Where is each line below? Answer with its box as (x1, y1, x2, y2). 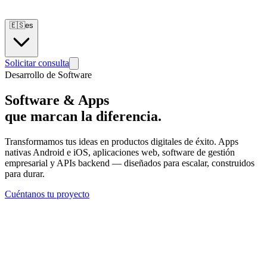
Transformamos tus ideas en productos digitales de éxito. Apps (5, 136, 238, 147)
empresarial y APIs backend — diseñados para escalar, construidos (5, 157, 254, 168)
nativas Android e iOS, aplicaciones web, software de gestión (5, 147, 235, 157)
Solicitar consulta (5, 58, 69, 68)
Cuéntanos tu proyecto (5, 188, 89, 199)
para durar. (5, 168, 45, 179)
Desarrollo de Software (5, 70, 92, 80)
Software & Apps (5, 92, 109, 108)
